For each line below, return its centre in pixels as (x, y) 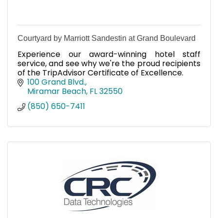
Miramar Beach (57, 91)
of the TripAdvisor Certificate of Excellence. (100, 73)
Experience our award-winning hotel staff (109, 54)
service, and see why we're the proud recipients (109, 64)
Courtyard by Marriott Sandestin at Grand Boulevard (107, 38)
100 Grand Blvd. (56, 82)
